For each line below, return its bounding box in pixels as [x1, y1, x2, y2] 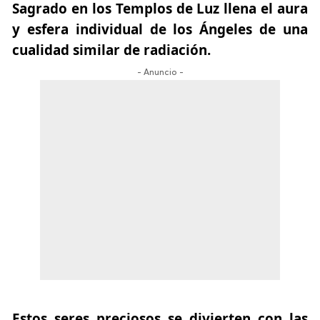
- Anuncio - [136, 69, 184, 78]
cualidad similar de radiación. [12, 41, 211, 60]
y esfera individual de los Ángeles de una [12, 20, 308, 39]
